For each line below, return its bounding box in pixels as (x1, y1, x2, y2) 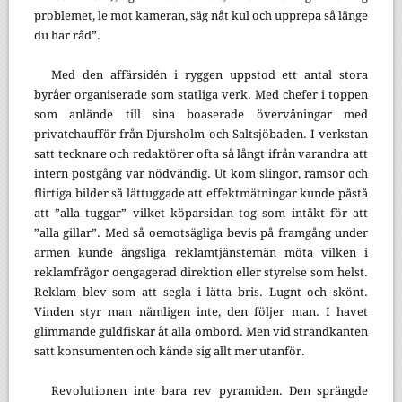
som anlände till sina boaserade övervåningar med (33, 107, 369, 121)
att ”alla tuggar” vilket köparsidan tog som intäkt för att (33, 205, 369, 220)
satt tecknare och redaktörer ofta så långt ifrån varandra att (33, 146, 369, 161)
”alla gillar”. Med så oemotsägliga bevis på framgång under (33, 225, 369, 240)
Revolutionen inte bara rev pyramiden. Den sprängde (51, 383, 369, 398)
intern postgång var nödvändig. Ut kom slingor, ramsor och (33, 166, 369, 180)
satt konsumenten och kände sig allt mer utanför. (33, 344, 305, 358)
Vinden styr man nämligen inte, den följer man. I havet (33, 304, 369, 319)
